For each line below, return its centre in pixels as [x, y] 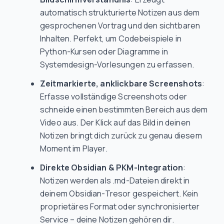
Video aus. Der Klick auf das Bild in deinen [115, 122]
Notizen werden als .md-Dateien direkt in [115, 180]
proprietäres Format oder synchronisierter [120, 206]
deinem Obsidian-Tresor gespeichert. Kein [119, 193]
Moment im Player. [74, 148]
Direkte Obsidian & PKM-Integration [112, 167]
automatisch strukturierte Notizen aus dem [120, 12]
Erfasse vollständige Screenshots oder [113, 96]
